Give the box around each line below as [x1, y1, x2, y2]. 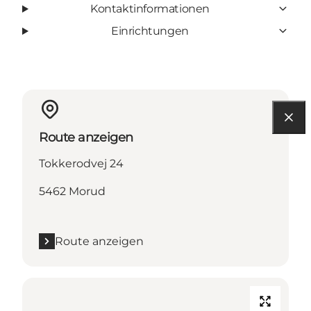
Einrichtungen [111, 24, 189, 37]
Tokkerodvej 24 [39, 156, 124, 170]
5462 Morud [39, 184, 106, 198]
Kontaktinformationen [90, 1, 210, 15]
